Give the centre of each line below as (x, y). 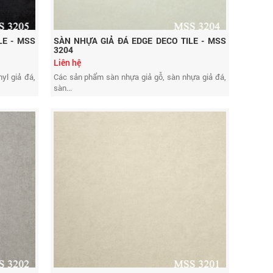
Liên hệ (67, 62)
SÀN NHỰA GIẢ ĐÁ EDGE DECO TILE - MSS (140, 41)
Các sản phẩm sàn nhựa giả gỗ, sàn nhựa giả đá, (140, 77)
